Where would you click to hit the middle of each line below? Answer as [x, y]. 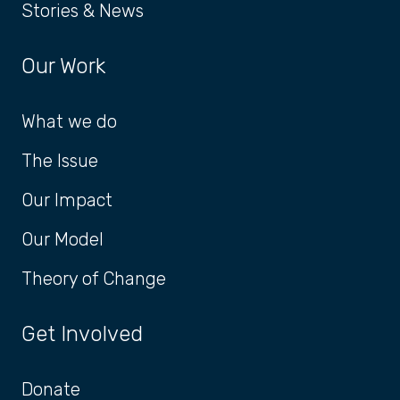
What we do [69, 122]
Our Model [62, 240]
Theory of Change [94, 279]
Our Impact [67, 200]
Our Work [63, 67]
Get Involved [82, 334]
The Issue [60, 161]
